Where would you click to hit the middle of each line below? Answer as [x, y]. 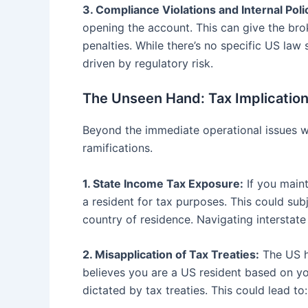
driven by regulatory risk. [148, 63]
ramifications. [118, 148]
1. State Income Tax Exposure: [163, 183]
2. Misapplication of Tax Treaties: [171, 255]
